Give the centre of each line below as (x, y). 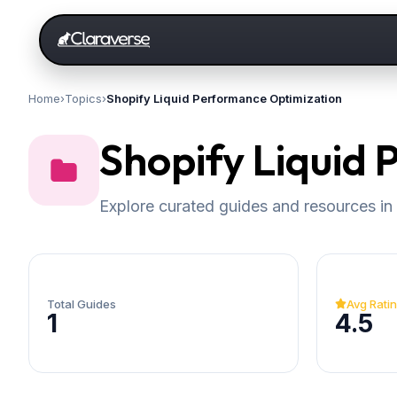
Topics (83, 98)
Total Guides (82, 304)
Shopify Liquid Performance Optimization (224, 98)
